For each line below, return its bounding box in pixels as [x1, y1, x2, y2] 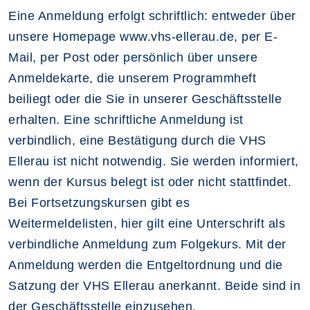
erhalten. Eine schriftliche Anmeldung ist [8, 112, 244, 127]
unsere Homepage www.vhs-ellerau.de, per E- [8, 29, 277, 44]
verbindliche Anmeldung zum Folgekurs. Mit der [8, 237, 286, 251]
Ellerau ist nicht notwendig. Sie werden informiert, [8, 154, 299, 168]
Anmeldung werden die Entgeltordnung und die [8, 257, 283, 272]
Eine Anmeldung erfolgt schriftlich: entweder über [8, 8, 296, 23]
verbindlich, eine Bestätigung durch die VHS [8, 133, 266, 147]
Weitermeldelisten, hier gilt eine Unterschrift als [8, 216, 285, 230]
